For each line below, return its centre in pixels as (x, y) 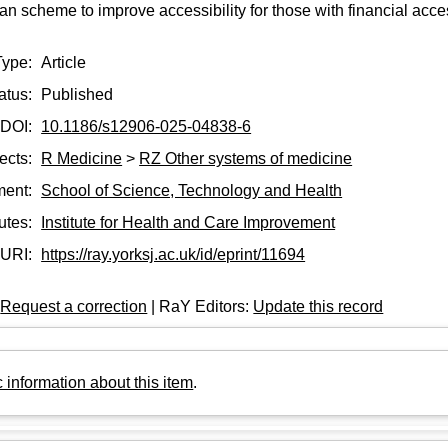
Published (77, 94)
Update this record (318, 306)
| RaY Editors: (200, 306)
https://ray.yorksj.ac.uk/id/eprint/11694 (173, 254)
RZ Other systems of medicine (246, 158)
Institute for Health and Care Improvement (188, 222)
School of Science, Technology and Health (192, 190)
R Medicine (82, 158)
